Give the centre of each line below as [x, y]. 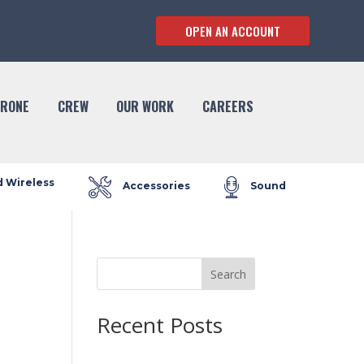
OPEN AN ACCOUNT [232, 30]
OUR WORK [145, 106]
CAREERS [228, 106]
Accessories [156, 186]
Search [228, 274]
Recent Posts [160, 325]
